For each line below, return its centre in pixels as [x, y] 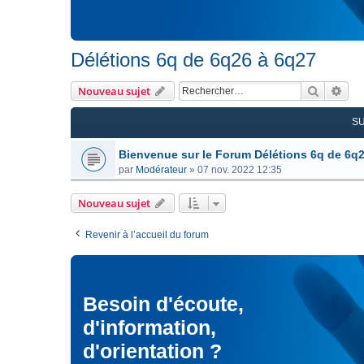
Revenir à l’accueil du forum [147, 235]
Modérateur [161, 170]
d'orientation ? [152, 351]
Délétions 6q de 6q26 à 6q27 [193, 60]
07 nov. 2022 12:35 [240, 170]
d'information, [149, 327]
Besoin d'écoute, [163, 304]
